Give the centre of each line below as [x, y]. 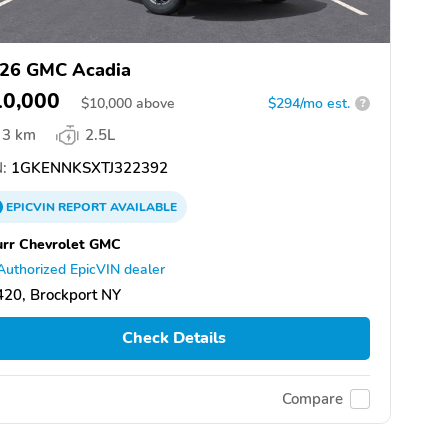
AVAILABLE [142, 206]
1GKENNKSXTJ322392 [87, 167]
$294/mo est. [309, 103]
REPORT [82, 206]
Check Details [173, 338]
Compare [312, 399]
